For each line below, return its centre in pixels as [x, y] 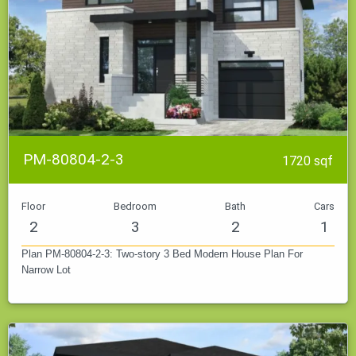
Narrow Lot [46, 269]
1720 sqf [308, 161]
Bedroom [135, 206]
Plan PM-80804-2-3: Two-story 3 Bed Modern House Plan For [162, 253]
